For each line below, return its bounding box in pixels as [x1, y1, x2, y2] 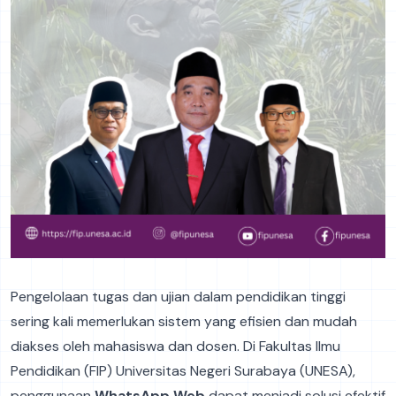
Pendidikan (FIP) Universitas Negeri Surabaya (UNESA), [11, 361, 355, 380]
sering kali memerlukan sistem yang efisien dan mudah [11, 311, 357, 331]
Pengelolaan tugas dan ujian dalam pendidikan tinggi [11, 286, 346, 306]
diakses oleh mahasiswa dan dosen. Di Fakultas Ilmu [11, 336, 340, 355]
